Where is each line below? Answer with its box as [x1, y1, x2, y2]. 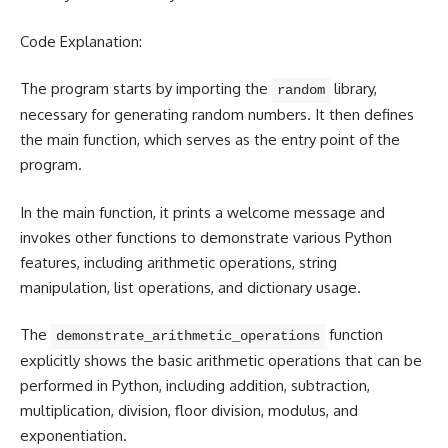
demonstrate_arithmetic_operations [56, 329, 320, 345]
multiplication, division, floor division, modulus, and [20, 401, 358, 421]
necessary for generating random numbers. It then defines [20, 105, 414, 125]
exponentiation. [20, 426, 127, 446]
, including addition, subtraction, [159, 376, 370, 396]
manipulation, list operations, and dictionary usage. [20, 277, 361, 297]
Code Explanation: [20, 31, 142, 51]
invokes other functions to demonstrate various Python [20, 227, 392, 247]
